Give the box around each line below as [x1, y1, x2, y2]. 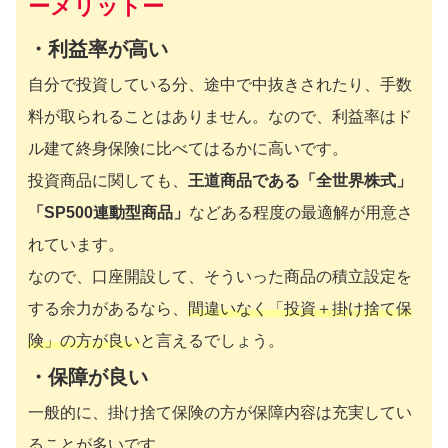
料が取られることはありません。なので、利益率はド [28, 108, 412, 126]
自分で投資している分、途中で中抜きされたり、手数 [28, 76, 412, 94]
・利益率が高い [28, 38, 168, 61]
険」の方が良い [28, 332, 140, 350]
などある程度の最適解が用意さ [189, 204, 413, 222]
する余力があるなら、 [28, 300, 188, 318]
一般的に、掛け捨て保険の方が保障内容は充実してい [28, 404, 412, 422]
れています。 [28, 236, 124, 254]
